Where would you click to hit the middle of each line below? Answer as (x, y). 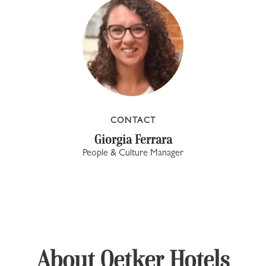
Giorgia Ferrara (133, 139)
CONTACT (133, 121)
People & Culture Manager (133, 154)
